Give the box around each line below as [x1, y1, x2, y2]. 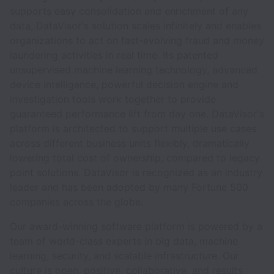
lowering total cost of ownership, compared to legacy [10, 152, 260, 164]
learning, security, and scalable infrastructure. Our [10, 250, 239, 262]
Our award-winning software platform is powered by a [10, 220, 262, 232]
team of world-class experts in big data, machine [10, 235, 238, 247]
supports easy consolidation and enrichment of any [10, 5, 248, 17]
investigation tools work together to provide [10, 93, 216, 105]
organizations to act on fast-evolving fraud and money [10, 34, 264, 46]
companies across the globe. [10, 196, 143, 208]
